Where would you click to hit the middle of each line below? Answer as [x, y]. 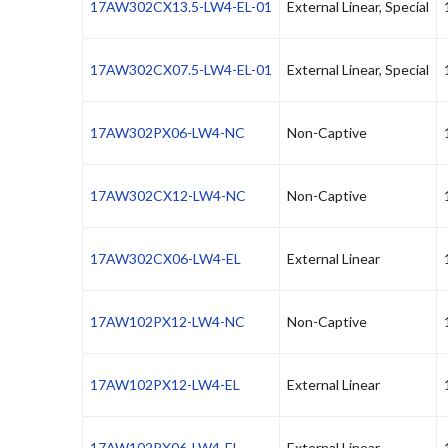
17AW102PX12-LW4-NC [167, 322]
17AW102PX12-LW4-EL [165, 385]
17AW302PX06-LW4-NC [167, 133]
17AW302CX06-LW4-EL [165, 259]
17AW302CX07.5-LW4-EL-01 [181, 70]
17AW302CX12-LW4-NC [168, 196]
